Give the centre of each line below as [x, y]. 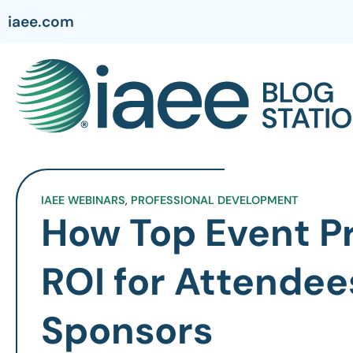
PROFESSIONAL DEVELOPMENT [214, 201]
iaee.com [41, 21]
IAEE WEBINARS [83, 201]
